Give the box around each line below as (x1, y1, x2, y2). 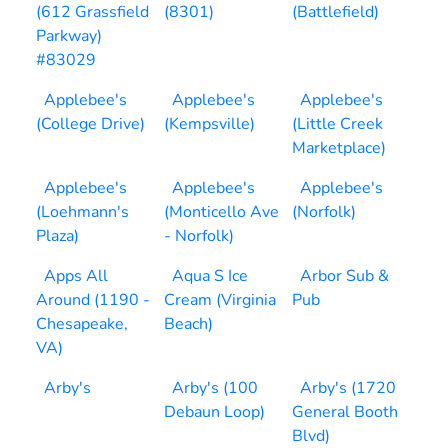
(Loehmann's (36, 201, 129, 223)
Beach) (164, 313, 213, 335)
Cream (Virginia (164, 289, 276, 311)
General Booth (292, 401, 398, 423)
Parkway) (36, 25, 102, 47)
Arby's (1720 (300, 377, 396, 399)
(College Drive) (36, 113, 145, 135)
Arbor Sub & (300, 265, 389, 287)
